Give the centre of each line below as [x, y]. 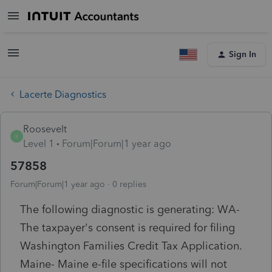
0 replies [129, 184]
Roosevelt [45, 129]
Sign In [243, 54]
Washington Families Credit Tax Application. [131, 246]
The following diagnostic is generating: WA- [130, 209]
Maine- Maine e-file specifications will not [124, 264]
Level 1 [39, 143]
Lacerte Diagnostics [63, 94]
